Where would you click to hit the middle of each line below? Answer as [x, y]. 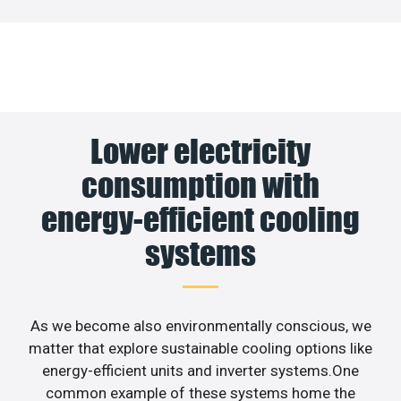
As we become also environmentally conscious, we [200, 325]
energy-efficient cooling [200, 219]
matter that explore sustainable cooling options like [200, 348]
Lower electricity [200, 151]
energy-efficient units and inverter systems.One [200, 370]
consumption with [200, 185]
